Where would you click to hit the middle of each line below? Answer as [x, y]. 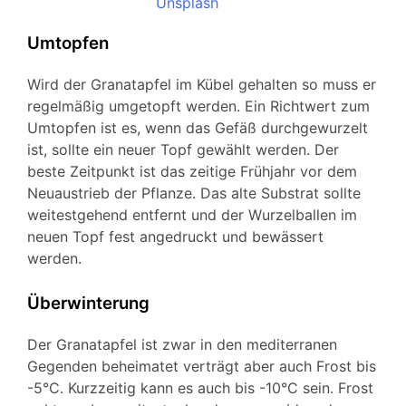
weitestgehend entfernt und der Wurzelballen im [192, 214]
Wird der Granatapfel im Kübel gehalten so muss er [202, 84]
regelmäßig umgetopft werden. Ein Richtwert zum [198, 106]
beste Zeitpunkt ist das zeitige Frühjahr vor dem [192, 171]
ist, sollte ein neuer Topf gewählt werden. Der [183, 149]
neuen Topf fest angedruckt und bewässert [175, 236]
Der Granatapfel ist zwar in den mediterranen [182, 344]
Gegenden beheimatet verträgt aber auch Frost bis [202, 366]
